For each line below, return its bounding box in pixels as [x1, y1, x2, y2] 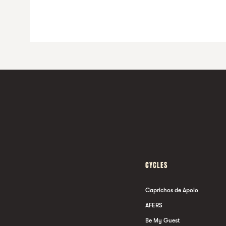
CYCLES [145, 159, 167, 171]
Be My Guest [145, 216, 180, 224]
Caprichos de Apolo [145, 186, 198, 194]
